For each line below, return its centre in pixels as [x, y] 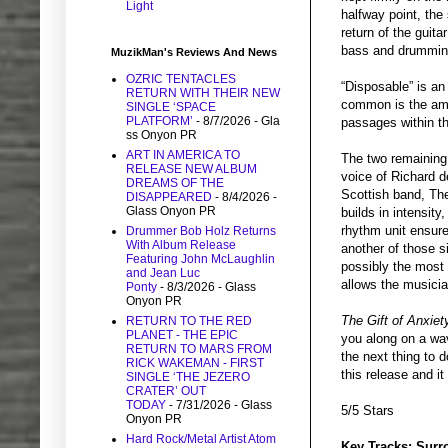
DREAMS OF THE [175, 183]
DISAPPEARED [169, 197]
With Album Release [181, 245]
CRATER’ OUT [166, 391]
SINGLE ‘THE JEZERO [188, 377]
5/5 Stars [367, 411]
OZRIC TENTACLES [181, 79]
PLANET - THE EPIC [182, 335]
